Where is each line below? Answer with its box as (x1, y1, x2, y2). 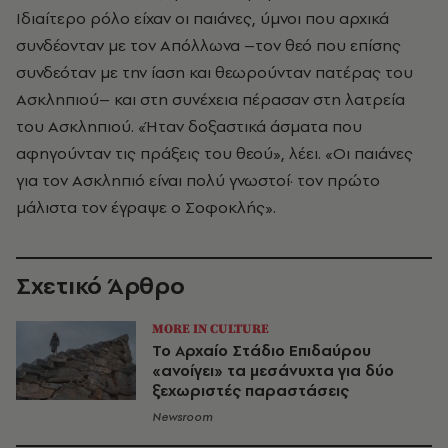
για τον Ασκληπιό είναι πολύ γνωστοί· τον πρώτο (16, 168, 380, 191)
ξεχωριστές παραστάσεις (152, 379, 349, 401)
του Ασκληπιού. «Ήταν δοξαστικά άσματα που (16, 114, 362, 137)
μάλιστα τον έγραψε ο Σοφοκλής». (16, 195, 276, 218)
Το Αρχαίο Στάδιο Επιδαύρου (152, 339, 371, 361)
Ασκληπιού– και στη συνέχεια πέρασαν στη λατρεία (16, 87, 405, 110)
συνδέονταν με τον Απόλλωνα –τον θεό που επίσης (16, 33, 401, 56)
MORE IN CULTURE (152, 320, 269, 337)
